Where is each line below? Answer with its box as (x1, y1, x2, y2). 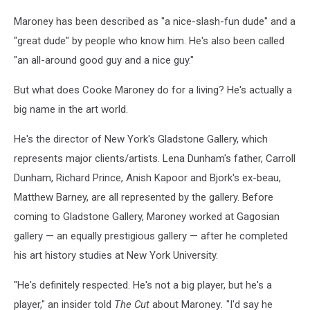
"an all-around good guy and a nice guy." (14, 53, 194, 66)
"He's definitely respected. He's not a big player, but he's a (14, 278, 272, 291)
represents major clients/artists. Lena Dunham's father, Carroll (14, 152, 295, 165)
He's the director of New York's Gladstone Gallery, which (14, 132, 268, 145)
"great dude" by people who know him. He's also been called (14, 34, 284, 47)
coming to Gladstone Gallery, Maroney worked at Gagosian (14, 210, 280, 223)
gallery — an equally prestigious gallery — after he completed (14, 229, 288, 242)
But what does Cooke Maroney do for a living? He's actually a (14, 83, 292, 96)
